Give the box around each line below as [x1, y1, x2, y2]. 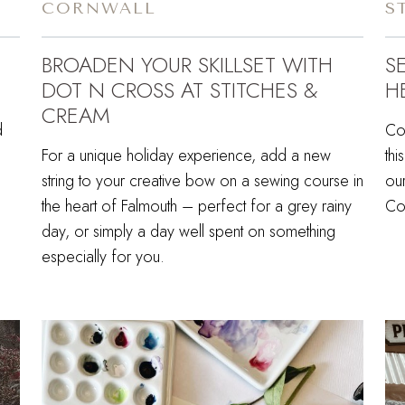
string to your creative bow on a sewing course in [42, 168, 363, 193]
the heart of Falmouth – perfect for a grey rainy [42, 193, 352, 218]
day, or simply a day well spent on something [42, 219, 335, 243]
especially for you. [42, 244, 165, 268]
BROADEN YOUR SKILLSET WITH [42, 48, 333, 80]
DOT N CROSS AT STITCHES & [42, 73, 318, 106]
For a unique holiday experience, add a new [42, 143, 331, 167]
